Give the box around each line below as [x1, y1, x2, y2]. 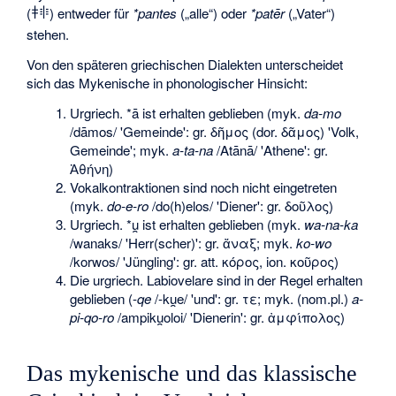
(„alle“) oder [177, 3, 251, 22]
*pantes [133, 3, 178, 22]
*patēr [250, 3, 286, 22]
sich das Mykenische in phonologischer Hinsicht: [27, 73, 308, 93]
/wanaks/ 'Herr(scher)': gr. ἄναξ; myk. [70, 232, 297, 252]
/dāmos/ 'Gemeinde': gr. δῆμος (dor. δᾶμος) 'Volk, [70, 121, 360, 141]
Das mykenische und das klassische [27, 361, 358, 387]
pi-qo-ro [70, 307, 115, 326]
